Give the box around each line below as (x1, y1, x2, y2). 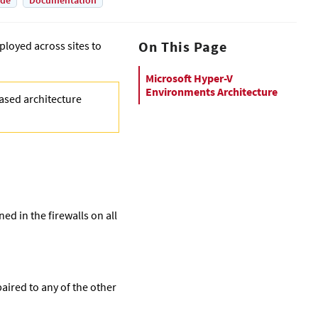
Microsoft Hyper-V (146, 71, 233, 85)
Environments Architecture (146, 84, 278, 99)
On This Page (138, 38, 227, 55)
